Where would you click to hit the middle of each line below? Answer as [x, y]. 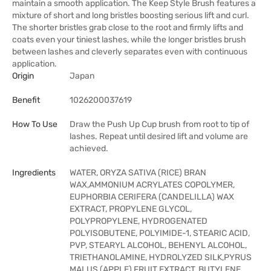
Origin [23, 76]
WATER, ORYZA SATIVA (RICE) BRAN [138, 173]
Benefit [26, 100]
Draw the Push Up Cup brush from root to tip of [159, 124]
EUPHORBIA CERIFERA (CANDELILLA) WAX [152, 197]
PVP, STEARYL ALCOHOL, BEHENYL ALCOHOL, [158, 245]
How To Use [35, 124]
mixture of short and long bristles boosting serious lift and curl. [131, 15]
